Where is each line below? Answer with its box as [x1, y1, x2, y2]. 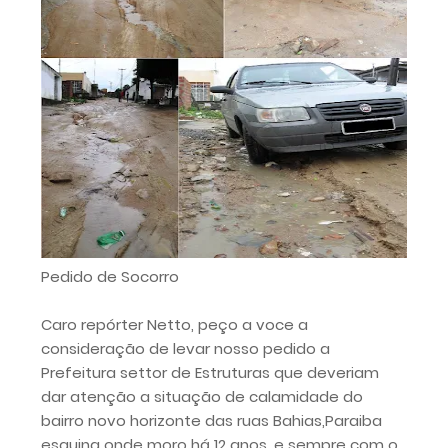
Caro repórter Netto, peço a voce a [41, 314, 308, 335]
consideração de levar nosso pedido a [41, 338, 330, 359]
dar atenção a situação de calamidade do [41, 386, 363, 407]
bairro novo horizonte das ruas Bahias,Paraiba [41, 410, 382, 431]
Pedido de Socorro [41, 266, 179, 287]
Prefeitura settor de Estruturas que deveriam [41, 362, 379, 383]
